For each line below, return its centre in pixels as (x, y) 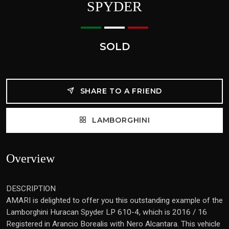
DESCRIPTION (31, 189)
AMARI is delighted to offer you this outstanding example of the (114, 200)
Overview (30, 158)
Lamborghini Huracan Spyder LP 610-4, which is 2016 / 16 (107, 212)
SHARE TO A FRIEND (120, 91)
